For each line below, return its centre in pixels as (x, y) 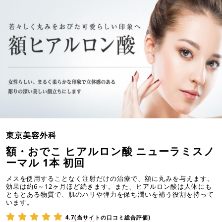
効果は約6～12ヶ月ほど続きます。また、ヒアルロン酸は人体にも (109, 186)
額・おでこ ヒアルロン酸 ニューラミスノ (111, 151)
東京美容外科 (31, 135)
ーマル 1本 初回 (45, 162)
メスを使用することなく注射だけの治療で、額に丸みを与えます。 (110, 178)
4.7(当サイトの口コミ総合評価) (108, 217)
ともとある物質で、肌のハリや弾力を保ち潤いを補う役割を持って (110, 194)
